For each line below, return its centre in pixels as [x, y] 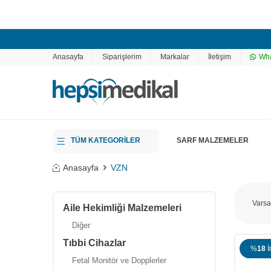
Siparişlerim [122, 57]
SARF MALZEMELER [213, 140]
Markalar [175, 57]
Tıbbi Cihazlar [94, 243]
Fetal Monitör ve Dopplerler [119, 260]
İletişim [220, 57]
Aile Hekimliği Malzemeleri [122, 208]
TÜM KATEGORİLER [106, 140]
